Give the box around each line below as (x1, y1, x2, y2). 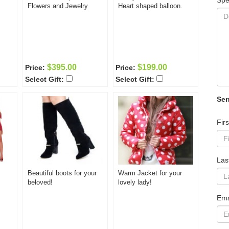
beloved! (28, 178, 53, 186)
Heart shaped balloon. (118, 2, 182, 10)
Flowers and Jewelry (28, 2, 88, 10)
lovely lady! (118, 178, 152, 186)
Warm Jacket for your (118, 169, 182, 177)
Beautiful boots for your (28, 169, 97, 177)
